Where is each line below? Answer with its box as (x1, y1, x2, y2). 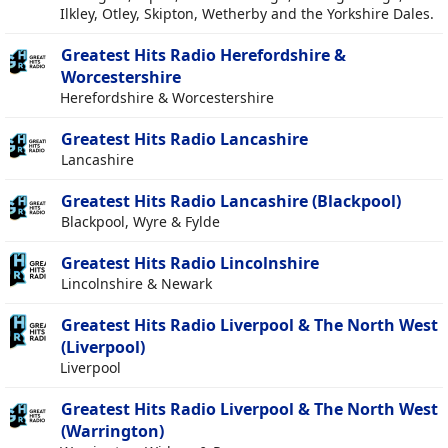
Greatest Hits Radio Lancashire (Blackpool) (61, 190, 401, 213)
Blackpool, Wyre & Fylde (61, 212, 220, 232)
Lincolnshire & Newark (61, 274, 212, 294)
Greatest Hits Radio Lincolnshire (61, 252, 319, 275)
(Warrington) (61, 420, 164, 443)
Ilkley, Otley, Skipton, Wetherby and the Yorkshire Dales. (60, 4, 434, 24)
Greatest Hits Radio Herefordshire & (61, 44, 346, 67)
